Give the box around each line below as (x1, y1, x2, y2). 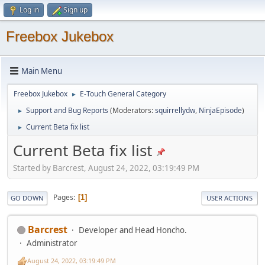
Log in (20, 5, 39, 15)
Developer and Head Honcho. (79, 224, 187, 235)
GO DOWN (11, 193, 44, 202)
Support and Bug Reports (26, 105, 108, 115)
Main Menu (21, 65, 62, 76)
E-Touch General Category (80, 89, 166, 99)
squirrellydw (155, 105, 195, 115)
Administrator (27, 237, 77, 248)
